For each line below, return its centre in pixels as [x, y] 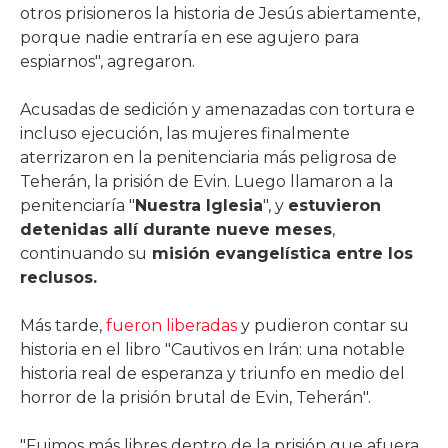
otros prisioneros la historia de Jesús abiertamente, [220, 13]
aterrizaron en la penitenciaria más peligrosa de [208, 157]
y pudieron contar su [323, 325]
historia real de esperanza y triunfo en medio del [212, 373]
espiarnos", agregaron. [107, 61]
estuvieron [334, 205]
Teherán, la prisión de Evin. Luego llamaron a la [206, 181]
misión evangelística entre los [280, 253]
